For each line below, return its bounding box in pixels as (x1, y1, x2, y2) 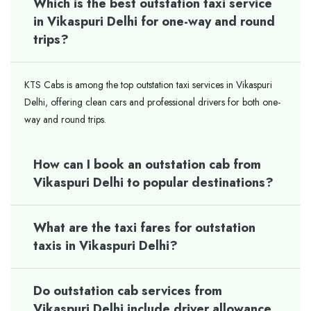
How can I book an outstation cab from (33, 155, 261, 174)
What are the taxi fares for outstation (33, 219, 255, 237)
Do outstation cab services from (33, 282, 222, 300)
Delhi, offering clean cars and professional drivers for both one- (24, 95, 280, 109)
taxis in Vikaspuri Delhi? (33, 237, 178, 255)
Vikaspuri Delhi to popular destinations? (33, 174, 274, 192)
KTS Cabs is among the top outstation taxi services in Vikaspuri (24, 78, 272, 92)
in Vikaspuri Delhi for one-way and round (33, 12, 275, 31)
